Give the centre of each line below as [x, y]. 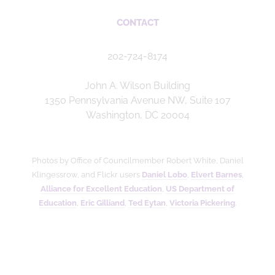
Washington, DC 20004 [137, 115]
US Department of [200, 188]
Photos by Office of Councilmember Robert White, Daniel [137, 160]
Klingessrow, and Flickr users [87, 174]
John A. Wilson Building [137, 85]
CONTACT [137, 22]
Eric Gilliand [103, 203]
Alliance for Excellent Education [101, 188]
